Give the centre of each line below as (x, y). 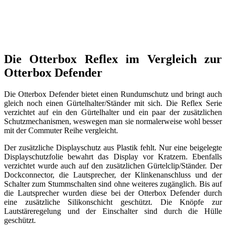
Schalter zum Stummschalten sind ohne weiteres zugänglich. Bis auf (113, 184)
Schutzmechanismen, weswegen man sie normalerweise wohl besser (113, 121)
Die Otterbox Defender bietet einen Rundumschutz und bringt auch (113, 94)
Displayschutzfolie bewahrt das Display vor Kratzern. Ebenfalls (113, 156)
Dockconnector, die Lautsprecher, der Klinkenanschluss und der (113, 175)
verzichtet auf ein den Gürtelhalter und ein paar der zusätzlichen (113, 112)
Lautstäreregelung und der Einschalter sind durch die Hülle (113, 211)
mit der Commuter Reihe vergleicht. (61, 130)
